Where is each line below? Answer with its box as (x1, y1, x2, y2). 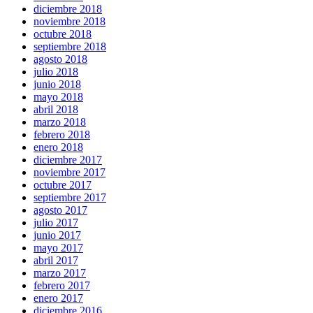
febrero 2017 (34, 279, 90, 291)
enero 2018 (34, 140, 83, 153)
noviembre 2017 (34, 166, 105, 178)
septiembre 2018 (34, 40, 106, 52)
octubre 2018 (34, 27, 92, 40)
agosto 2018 (34, 52, 87, 65)
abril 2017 (34, 254, 78, 266)
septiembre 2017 (34, 191, 106, 203)
